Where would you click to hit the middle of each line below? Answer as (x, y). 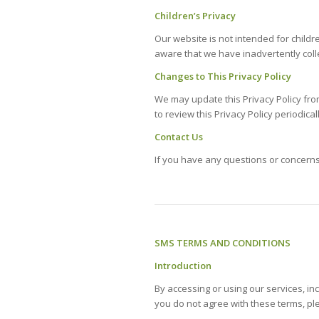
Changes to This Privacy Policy (223, 76)
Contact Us (179, 136)
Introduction (183, 265)
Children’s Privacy (195, 15)
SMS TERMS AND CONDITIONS (223, 242)
